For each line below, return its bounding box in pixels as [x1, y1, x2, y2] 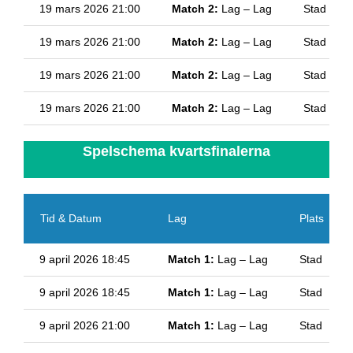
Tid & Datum [39, 212, 102, 225]
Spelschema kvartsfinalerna [83, 143, 270, 160]
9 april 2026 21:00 [39, 319, 130, 333]
